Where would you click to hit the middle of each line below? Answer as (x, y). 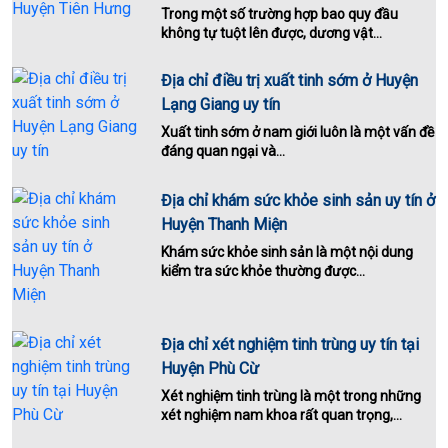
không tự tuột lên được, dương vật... (272, 33)
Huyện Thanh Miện (224, 225)
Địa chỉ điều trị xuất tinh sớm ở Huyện (290, 81)
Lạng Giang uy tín (221, 105)
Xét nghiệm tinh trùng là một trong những (291, 396)
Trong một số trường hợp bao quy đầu (280, 14)
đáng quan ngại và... (223, 151)
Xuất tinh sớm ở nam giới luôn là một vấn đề (298, 132)
